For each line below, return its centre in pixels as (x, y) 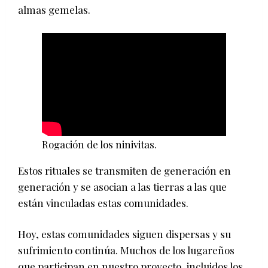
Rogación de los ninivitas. (99, 144)
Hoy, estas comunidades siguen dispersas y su (124, 234)
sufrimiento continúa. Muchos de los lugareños (126, 250)
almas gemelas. (54, 10)
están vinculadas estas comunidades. (103, 202)
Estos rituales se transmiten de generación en (124, 170)
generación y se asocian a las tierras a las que (122, 186)
